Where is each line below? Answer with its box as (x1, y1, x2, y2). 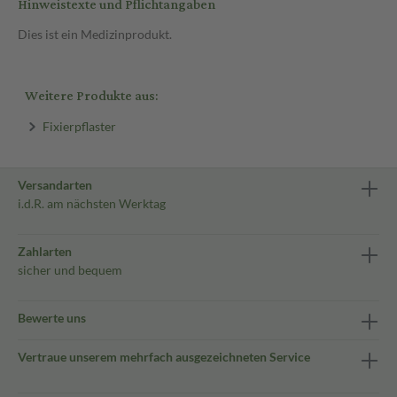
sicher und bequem (18, 262, 122, 277)
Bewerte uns (18, 310, 86, 325)
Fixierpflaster (42, 118, 116, 134)
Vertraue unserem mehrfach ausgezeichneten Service (18, 349, 310, 364)
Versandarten (18, 177, 92, 192)
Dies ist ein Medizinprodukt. (18, 27, 172, 42)
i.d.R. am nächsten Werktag (18, 196, 166, 211)
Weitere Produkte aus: (25, 83, 158, 109)
